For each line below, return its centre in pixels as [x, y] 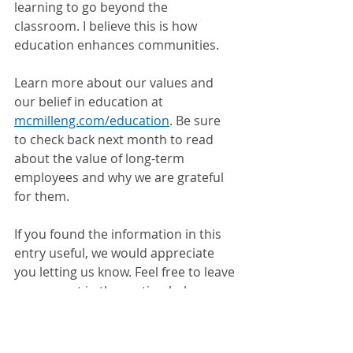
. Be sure [197, 120]
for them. [42, 196]
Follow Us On [54, 328]
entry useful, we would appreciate [116, 253]
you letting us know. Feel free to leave [126, 271]
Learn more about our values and [115, 82]
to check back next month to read [115, 139]
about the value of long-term [101, 158]
